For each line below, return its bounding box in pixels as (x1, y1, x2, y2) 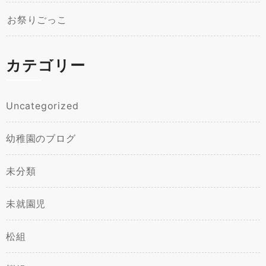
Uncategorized (6, 100, 79, 112)
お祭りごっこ (7, 14, 67, 26)
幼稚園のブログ (6, 132, 76, 145)
